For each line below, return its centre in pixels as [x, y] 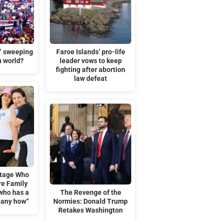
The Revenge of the [91, 192]
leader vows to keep [91, 61]
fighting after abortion [91, 70]
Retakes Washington [91, 210]
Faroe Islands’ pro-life [91, 52]
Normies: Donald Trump [91, 201]
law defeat [91, 79]
